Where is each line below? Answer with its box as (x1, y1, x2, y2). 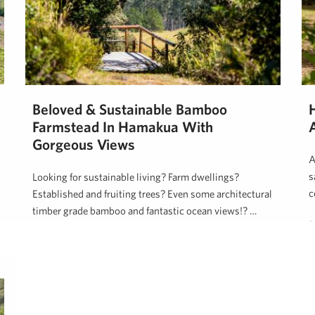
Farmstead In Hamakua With (32, 117, 213, 135)
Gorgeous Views (32, 135, 135, 153)
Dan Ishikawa (32, 236, 79, 246)
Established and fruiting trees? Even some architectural (32, 187, 272, 200)
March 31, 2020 (92, 236, 147, 246)
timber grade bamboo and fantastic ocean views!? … (32, 204, 257, 217)
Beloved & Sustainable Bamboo (32, 100, 227, 117)
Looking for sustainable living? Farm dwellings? (32, 170, 239, 183)
